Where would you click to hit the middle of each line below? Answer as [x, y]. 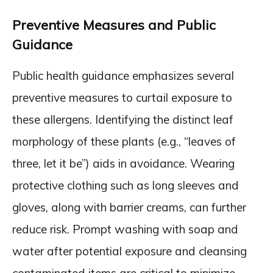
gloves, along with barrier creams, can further [129, 207]
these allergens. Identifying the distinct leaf [123, 119]
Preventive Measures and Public [114, 25]
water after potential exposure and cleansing [129, 251]
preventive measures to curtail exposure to [122, 97]
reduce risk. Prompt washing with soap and [125, 229]
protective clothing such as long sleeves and [126, 185]
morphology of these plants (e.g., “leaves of [124, 141]
